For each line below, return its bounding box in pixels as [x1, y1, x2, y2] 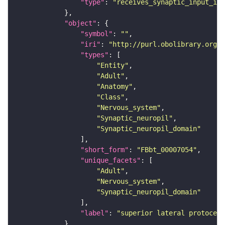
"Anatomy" [96, 82, 133, 91]
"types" [80, 51, 108, 59]
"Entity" [96, 61, 129, 70]
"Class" [96, 93, 125, 101]
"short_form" [80, 146, 129, 154]
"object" [64, 19, 96, 28]
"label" [80, 209, 108, 217]
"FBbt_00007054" [137, 146, 197, 154]
